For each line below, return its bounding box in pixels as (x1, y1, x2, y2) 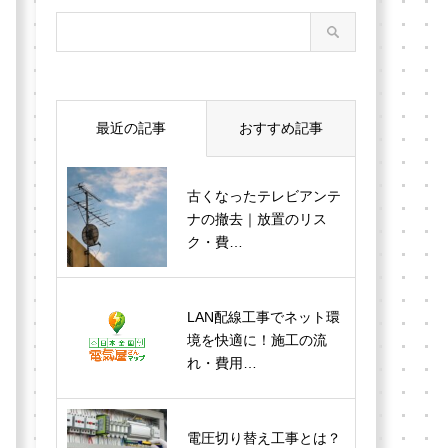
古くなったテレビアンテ (187, 188, 341, 204)
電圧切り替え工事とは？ (187, 430, 341, 446)
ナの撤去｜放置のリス (187, 211, 327, 227)
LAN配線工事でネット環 (187, 309, 340, 325)
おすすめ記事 (238, 120, 323, 136)
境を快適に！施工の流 (187, 332, 327, 348)
